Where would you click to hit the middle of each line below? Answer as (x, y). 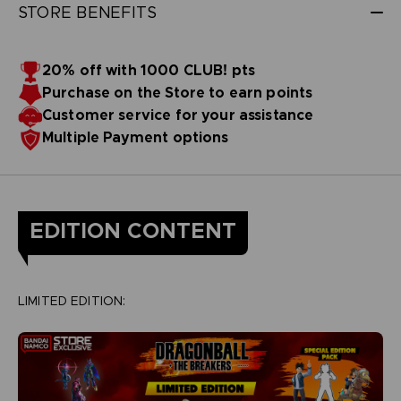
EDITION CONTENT (132, 230)
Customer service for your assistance (178, 115)
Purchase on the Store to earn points (177, 92)
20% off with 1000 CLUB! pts (149, 70)
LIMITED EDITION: (72, 300)
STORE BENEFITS (87, 12)
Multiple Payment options (135, 137)
